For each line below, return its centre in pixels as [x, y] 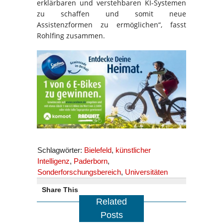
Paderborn [91, 161]
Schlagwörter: [61, 150]
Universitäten [146, 172]
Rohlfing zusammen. [71, 36]
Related [111, 202]
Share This [60, 190]
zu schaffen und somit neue [111, 14]
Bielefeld [98, 150]
